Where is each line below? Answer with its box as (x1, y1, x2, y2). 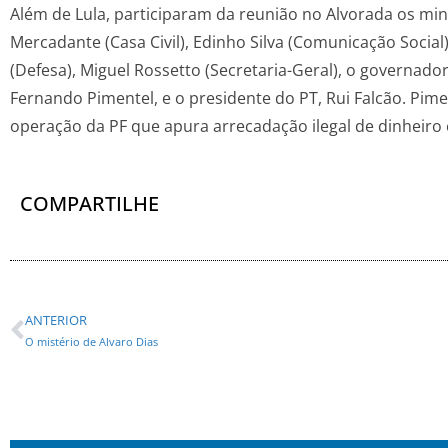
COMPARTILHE (20, 190, 159, 218)
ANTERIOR (25, 311, 87, 330)
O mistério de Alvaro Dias (25, 334, 158, 350)
